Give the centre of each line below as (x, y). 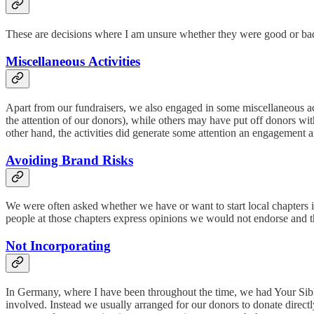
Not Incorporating (58, 245)
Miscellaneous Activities (73, 62)
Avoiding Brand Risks (69, 160)
